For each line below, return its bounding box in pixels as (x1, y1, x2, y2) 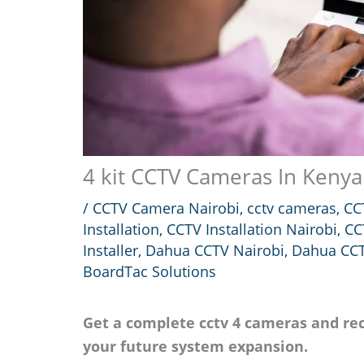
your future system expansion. (83, 336, 308, 356)
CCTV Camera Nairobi (93, 197, 240, 218)
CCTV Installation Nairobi (167, 219, 337, 239)
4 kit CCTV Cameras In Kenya (83, 161, 362, 191)
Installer (83, 240, 138, 260)
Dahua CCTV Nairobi (145, 240, 284, 260)
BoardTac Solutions (83, 261, 216, 281)
